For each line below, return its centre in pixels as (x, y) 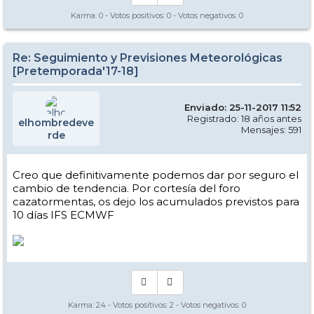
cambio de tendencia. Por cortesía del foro (127, 188)
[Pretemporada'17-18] (76, 71)
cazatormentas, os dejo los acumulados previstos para (156, 202)
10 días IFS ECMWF (63, 215)
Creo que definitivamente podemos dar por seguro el (156, 175)
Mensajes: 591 (271, 130)
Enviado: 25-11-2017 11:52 (243, 107)
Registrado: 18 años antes (244, 118)
